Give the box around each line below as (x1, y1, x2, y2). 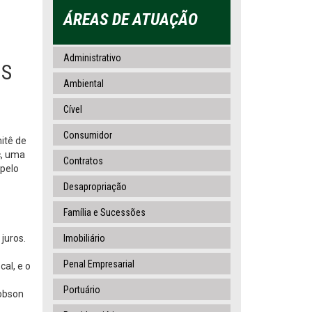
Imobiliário (63, 233, 105, 244)
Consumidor (63, 130, 112, 141)
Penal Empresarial (63, 258, 134, 270)
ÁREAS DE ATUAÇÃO (63, 10, 198, 29)
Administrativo (63, 52, 121, 63)
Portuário (63, 284, 100, 295)
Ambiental (63, 78, 104, 89)
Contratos (63, 155, 103, 166)
